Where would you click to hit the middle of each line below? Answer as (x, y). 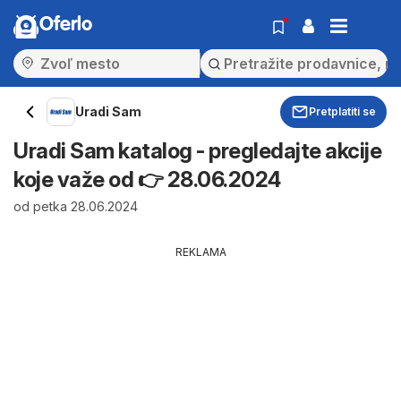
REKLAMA (200, 252)
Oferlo (66, 25)
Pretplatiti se (342, 111)
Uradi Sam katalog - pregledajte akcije (197, 151)
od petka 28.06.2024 (76, 206)
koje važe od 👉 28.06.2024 (147, 179)
